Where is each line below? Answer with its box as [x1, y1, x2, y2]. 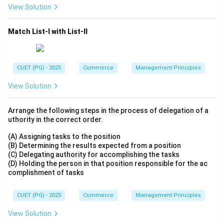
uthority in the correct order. [8, 115, 104, 123]
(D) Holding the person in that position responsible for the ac [8, 159, 207, 167]
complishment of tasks [8, 168, 85, 176]
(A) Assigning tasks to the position [8, 132, 122, 140]
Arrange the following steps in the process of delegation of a [8, 106, 208, 114]
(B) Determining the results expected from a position [8, 141, 182, 149]
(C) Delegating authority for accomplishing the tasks [8, 150, 181, 158]
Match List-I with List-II [8, 27, 89, 36]
